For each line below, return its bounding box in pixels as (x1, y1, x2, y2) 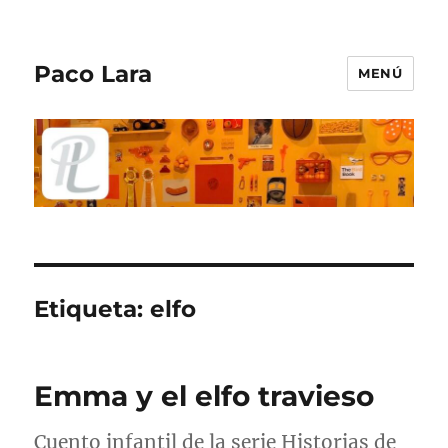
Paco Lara (34, 59, 153, 88)
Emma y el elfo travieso (34, 379, 375, 414)
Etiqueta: (34, 295, 151, 324)
